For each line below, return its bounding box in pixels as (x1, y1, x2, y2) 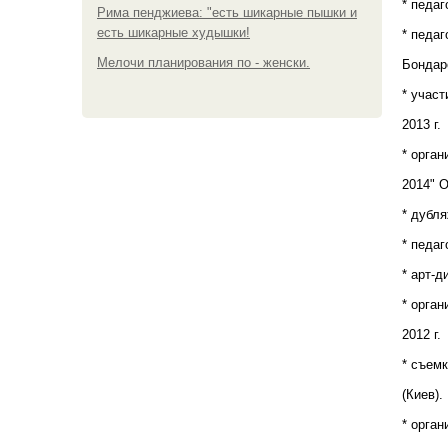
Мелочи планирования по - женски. (97, 54, 310, 70)
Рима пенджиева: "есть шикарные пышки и (97, 4, 357, 20)
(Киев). (402, 386, 443, 402)
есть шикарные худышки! (97, 24, 250, 40)
